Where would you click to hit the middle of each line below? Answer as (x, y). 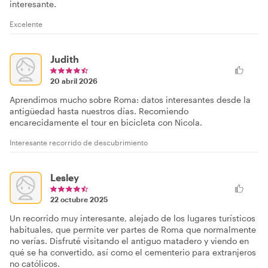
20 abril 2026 (74, 80)
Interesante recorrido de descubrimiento (79, 142)
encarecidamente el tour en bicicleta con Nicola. (106, 122)
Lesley (65, 177)
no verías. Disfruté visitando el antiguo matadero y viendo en (129, 240)
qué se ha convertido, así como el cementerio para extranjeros (133, 252)
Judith (65, 59)
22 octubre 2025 (79, 199)
